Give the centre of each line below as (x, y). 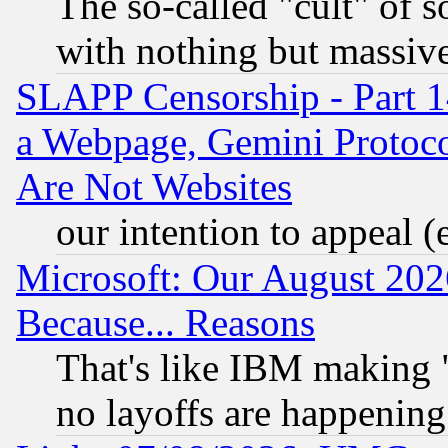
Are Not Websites (154, 187)
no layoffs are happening (251, 413)
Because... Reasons (165, 323)
